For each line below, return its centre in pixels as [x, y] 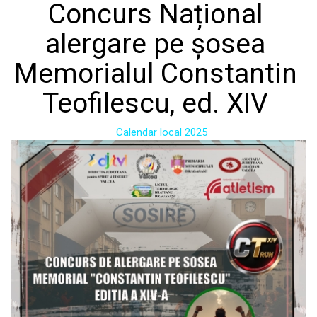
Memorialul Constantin [155, 73]
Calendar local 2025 [161, 132]
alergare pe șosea [156, 44]
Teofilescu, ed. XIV [156, 103]
